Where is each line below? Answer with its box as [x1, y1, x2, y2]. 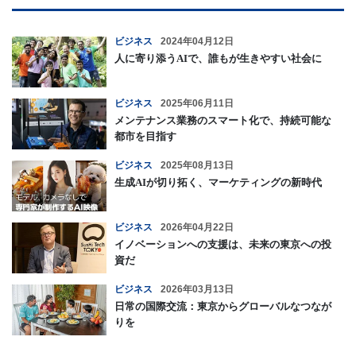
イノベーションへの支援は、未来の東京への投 [114, 238, 331, 250]
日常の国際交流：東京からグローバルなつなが [114, 300, 331, 312]
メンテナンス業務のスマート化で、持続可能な [114, 114, 331, 126]
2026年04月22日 [161, 221, 234, 233]
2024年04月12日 [161, 35, 234, 47]
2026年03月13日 [161, 283, 234, 295]
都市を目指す [114, 130, 176, 142]
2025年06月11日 [161, 97, 234, 109]
